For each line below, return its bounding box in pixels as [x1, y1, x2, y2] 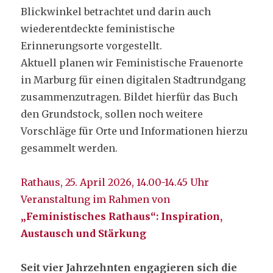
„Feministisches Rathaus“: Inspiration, [21, 210, 223, 222]
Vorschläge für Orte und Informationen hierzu [21, 124, 249, 137]
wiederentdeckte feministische [21, 22, 175, 35]
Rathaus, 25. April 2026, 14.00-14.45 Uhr [21, 175, 210, 188]
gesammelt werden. [21, 141, 118, 154]
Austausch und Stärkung [21, 227, 147, 239]
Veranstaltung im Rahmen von [21, 193, 171, 205]
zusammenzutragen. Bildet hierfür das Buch [21, 90, 238, 103]
